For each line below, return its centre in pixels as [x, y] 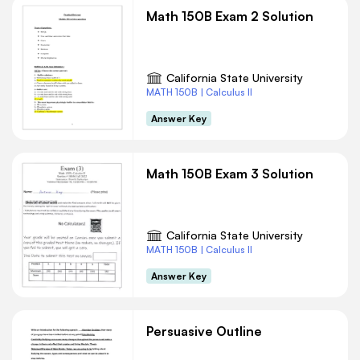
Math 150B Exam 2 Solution [230, 16]
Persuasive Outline [204, 331]
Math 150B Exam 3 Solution [230, 174]
